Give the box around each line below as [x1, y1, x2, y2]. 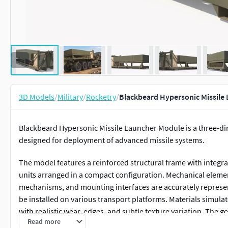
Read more [27, 217, 61, 226]
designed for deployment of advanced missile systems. [19, 135, 205, 145]
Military [58, 92, 83, 102]
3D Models [19, 92, 54, 102]
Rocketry [86, 92, 116, 102]
